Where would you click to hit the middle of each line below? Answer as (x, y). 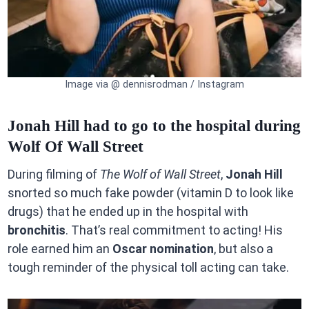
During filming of (53, 175)
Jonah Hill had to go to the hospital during (154, 126)
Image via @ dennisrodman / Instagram (154, 85)
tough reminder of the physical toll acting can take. (148, 268)
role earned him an (60, 249)
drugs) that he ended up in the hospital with (128, 212)
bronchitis (36, 230)
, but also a (243, 249)
